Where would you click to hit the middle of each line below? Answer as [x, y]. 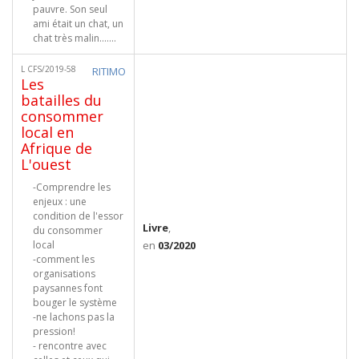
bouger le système [75, 303]
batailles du [61, 100]
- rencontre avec [70, 346]
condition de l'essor [78, 216]
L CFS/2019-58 [48, 69]
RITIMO [109, 71]
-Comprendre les [72, 187]
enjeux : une [60, 202]
